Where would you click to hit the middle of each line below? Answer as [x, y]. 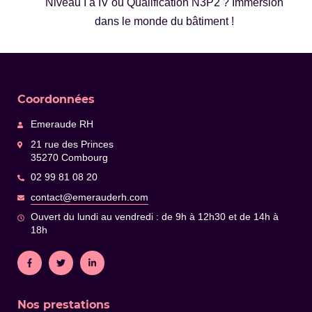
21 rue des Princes [72, 144]
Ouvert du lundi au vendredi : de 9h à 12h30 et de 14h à [155, 217]
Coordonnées [56, 99]
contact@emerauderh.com [90, 197]
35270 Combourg [70, 157]
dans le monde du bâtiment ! [164, 22]
